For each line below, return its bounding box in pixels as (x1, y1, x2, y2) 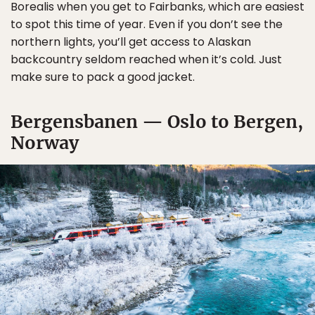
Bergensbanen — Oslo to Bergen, (11, 110, 303, 133)
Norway (11, 131, 79, 154)
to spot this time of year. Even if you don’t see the (11, 15, 283, 32)
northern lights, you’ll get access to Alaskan (11, 33, 251, 50)
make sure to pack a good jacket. (11, 68, 195, 85)
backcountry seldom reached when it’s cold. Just (11, 51, 282, 67)
